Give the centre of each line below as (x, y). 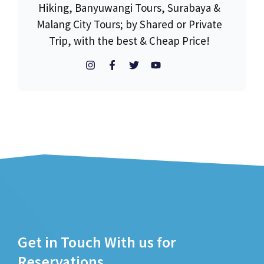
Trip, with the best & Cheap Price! (129, 40)
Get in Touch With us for (97, 242)
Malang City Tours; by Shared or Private (129, 24)
